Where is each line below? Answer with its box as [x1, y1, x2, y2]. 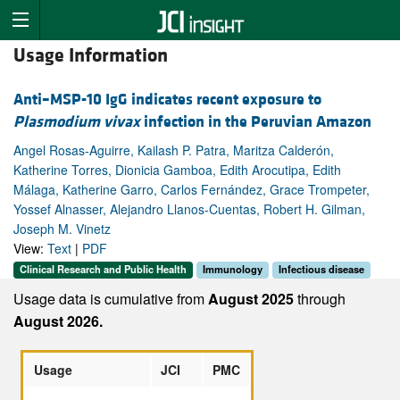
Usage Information [13, 44, 168, 69]
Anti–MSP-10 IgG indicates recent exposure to [13, 89, 321, 111]
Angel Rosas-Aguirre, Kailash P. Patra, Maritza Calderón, [13, 141, 334, 160]
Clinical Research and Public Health [20, 262, 187, 277]
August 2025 [208, 287, 297, 309]
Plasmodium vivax [13, 112, 140, 133]
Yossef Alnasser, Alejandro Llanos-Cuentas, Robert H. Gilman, [13, 200, 365, 219]
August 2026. [13, 310, 103, 331]
